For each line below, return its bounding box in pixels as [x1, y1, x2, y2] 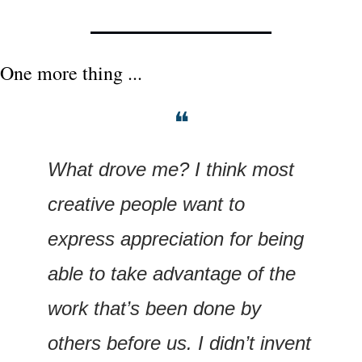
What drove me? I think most [48, 158, 294, 181]
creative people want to [48, 193, 245, 216]
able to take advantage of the [48, 263, 296, 285]
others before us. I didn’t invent [48, 332, 311, 355]
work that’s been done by [48, 297, 261, 320]
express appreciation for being [48, 228, 304, 250]
